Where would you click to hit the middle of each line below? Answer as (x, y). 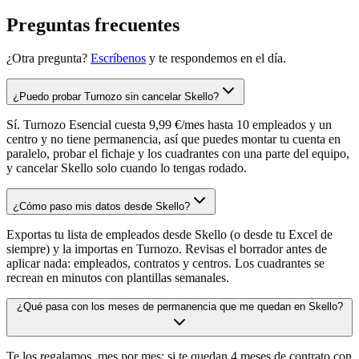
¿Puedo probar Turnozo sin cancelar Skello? (116, 97)
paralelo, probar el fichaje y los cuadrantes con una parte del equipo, (178, 154)
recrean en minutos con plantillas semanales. (118, 278)
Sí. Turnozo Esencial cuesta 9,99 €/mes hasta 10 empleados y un (169, 125)
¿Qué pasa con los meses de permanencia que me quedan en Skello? (179, 307)
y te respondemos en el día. (218, 58)
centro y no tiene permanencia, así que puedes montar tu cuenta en (173, 139)
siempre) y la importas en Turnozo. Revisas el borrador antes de (167, 249)
